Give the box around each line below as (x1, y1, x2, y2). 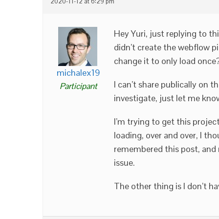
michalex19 (57, 66, 100, 78)
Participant (60, 80, 97, 91)
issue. (114, 156, 135, 168)
